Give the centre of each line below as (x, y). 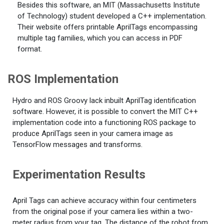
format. (30, 49)
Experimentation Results (79, 174)
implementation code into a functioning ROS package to (104, 122)
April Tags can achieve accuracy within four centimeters (104, 201)
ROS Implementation (63, 79)
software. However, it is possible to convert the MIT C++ (105, 111)
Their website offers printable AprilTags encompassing (107, 27)
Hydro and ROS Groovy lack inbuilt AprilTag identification (104, 100)
